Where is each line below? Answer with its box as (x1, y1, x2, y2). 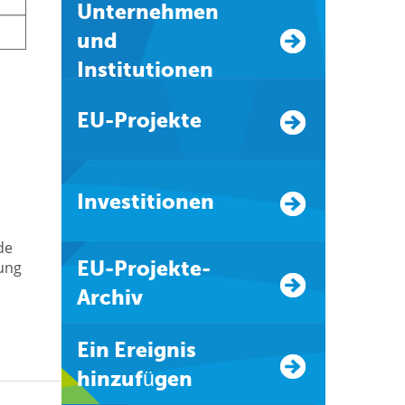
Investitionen (83, 190, 214, 213)
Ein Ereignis (76, 338, 89, 362)
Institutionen (76, 58, 213, 81)
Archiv (76, 286, 143, 309)
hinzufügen (76, 367, 193, 391)
